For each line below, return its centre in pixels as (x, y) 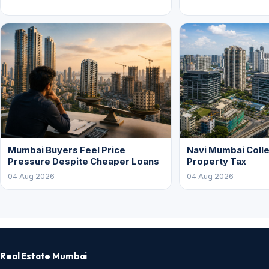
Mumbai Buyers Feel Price (67, 150)
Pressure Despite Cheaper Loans (83, 161)
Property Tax (216, 161)
